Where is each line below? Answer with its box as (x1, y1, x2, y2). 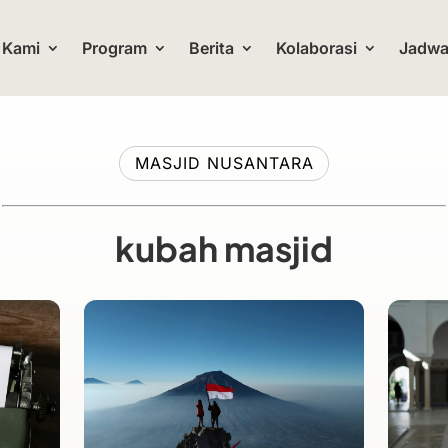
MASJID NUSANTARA (134, 153, 314, 173)
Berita (189, 38, 234, 58)
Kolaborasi (276, 38, 357, 58)
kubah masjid (115, 226, 333, 270)
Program (82, 38, 147, 58)
